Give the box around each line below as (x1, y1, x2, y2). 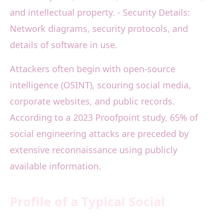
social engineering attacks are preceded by (10, 128, 189, 140)
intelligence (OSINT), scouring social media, (10, 79, 191, 91)
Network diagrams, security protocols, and (10, 23, 188, 35)
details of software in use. (10, 39, 117, 51)
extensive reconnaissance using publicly (10, 144, 177, 156)
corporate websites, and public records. (10, 95, 175, 108)
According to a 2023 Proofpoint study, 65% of (10, 111, 198, 124)
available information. (10, 160, 101, 172)
